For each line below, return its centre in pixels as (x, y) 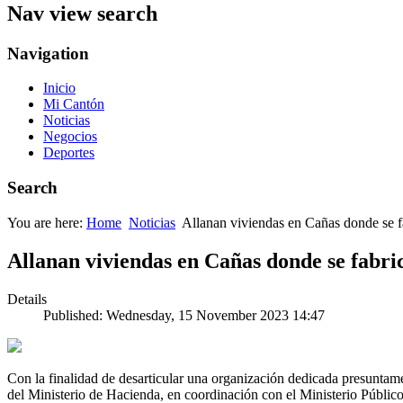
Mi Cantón (74, 104)
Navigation (48, 53)
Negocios (70, 137)
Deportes (69, 153)
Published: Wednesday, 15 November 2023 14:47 (184, 315)
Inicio (59, 88)
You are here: (47, 222)
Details (27, 299)
